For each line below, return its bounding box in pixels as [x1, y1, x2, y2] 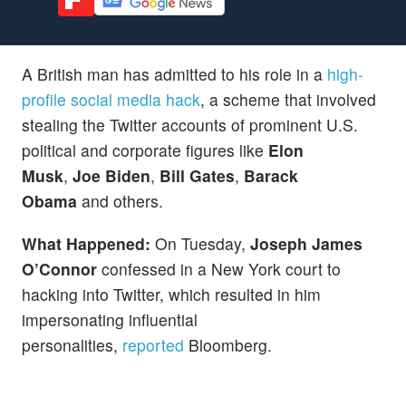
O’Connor [22, 256, 101, 280]
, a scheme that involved [200, 87, 376, 111]
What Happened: [22, 231, 150, 255]
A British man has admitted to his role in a [22, 62, 327, 85]
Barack [244, 163, 298, 187]
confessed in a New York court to [101, 256, 341, 280]
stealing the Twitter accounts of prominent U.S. [22, 112, 358, 136]
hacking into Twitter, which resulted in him [22, 282, 321, 305]
